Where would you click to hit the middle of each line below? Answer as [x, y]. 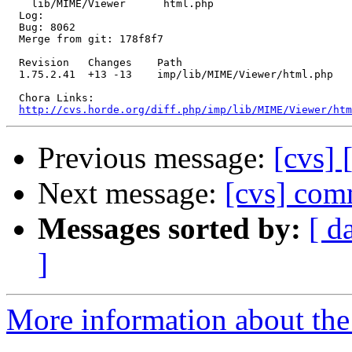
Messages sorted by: [169, 229]
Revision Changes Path [94, 63]
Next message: [131, 193]
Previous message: [156, 158]
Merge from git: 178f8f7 [85, 39]
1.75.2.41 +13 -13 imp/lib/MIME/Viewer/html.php [170, 75]
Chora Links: [50, 98]
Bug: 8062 [41, 27]
